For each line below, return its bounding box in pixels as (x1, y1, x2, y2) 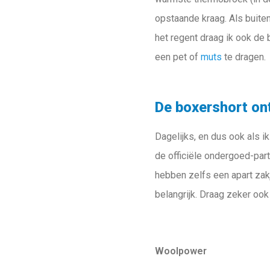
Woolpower (155, 245, 207, 257)
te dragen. (222, 51, 266, 63)
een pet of (155, 51, 201, 63)
